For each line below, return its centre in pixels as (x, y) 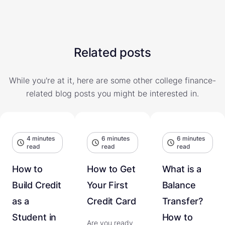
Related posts (113, 52)
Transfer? (183, 201)
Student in (34, 217)
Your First (107, 185)
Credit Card (111, 201)
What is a (182, 169)
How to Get (111, 169)
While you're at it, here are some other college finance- (113, 80)
